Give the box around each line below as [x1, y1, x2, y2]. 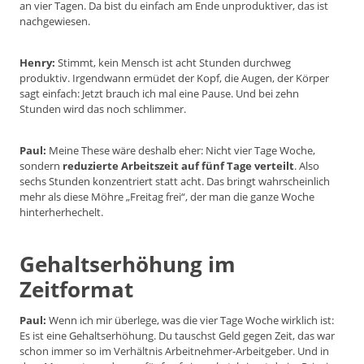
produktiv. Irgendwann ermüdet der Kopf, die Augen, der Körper [19, 71, 329, 86]
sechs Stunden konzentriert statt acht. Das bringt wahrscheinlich [19, 174, 330, 189]
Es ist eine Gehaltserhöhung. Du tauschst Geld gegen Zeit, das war [19, 328, 335, 344]
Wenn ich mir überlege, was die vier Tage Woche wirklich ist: [46, 313, 334, 328]
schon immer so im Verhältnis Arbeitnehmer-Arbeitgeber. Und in [19, 344, 329, 359]
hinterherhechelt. [19, 205, 103, 220]
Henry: [19, 55, 55, 71]
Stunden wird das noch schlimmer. [19, 102, 186, 117]
